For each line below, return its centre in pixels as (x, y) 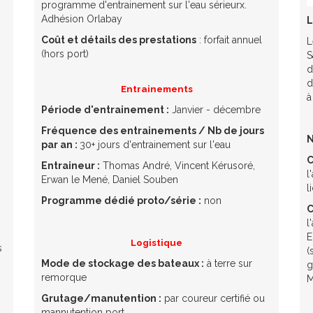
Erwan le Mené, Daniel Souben (111, 179)
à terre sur (228, 263)
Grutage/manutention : (101, 298)
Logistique (156, 242)
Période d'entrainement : (105, 109)
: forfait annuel (229, 39)
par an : (60, 144)
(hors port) (66, 53)
